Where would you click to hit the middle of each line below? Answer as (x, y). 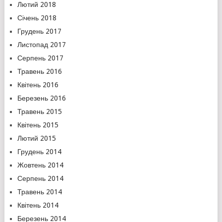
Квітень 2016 (38, 85)
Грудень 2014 (39, 152)
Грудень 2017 (39, 31)
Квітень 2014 (38, 205)
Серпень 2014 (40, 178)
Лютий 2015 (36, 138)
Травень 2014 (39, 192)
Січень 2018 (37, 18)
